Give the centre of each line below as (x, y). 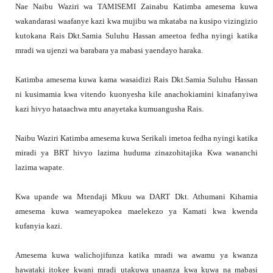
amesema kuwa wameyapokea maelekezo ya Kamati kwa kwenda (136, 211)
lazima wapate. (40, 168)
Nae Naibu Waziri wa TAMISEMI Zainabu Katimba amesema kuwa (136, 7)
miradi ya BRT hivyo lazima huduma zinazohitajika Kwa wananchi (136, 153)
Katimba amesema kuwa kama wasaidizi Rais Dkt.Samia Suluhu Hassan (136, 80)
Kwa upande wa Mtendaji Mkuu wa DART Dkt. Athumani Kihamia (136, 197)
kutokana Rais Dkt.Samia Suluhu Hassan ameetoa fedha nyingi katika (136, 36)
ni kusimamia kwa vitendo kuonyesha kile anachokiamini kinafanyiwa (136, 94)
